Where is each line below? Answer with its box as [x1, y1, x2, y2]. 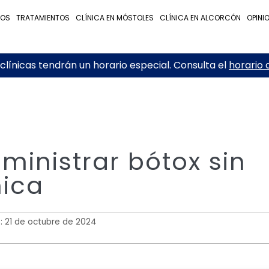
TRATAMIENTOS [16, 13, 70, 23]
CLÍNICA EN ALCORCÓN [160, 13, 241, 23]
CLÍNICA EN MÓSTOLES [76, 13, 154, 23]
